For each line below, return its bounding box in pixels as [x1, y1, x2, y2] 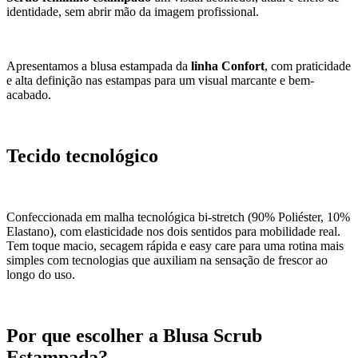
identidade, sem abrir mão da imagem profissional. [6, 4, 259, 18]
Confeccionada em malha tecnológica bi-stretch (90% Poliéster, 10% [6, 209, 350, 224]
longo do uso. [6, 267, 75, 281]
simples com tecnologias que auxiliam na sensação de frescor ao [6, 253, 328, 267]
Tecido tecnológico [6, 145, 158, 166]
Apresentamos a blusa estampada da [6, 58, 191, 73]
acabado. [6, 87, 51, 101]
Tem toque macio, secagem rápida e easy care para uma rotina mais [6, 238, 344, 253]
